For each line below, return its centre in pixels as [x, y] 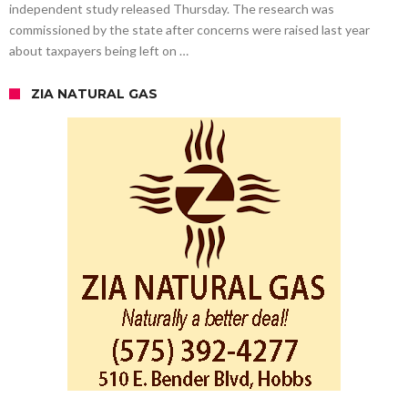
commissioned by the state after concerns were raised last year [189, 29]
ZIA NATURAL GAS [94, 93]
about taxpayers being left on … [99, 50]
